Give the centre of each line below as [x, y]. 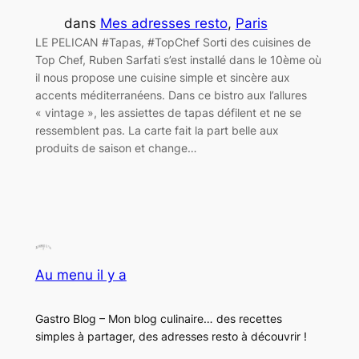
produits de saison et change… [116, 148]
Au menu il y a [81, 274]
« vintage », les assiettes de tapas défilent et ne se [168, 113]
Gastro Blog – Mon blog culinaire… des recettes [158, 318]
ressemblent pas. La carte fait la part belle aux [157, 131]
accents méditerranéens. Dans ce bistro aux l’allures [171, 95]
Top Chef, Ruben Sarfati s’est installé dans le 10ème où [178, 60]
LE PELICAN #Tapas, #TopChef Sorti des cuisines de [173, 42]
